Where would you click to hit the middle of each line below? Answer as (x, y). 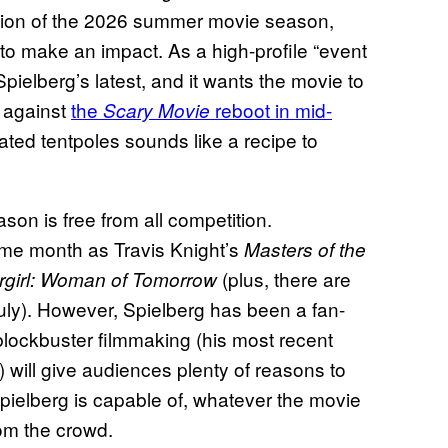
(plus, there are (284, 279)
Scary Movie (156, 110)
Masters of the (305, 249)
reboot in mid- (271, 110)
